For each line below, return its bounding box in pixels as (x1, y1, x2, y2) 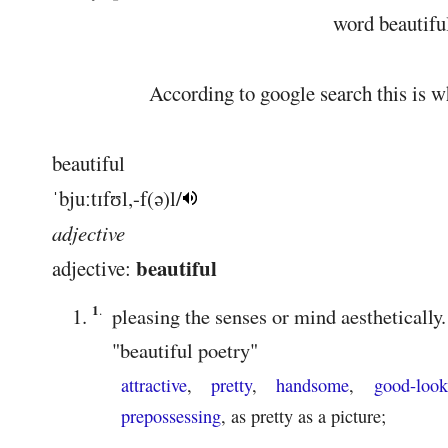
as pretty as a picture (231, 404, 381, 429)
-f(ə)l (133, 184, 176, 213)
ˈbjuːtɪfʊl (52, 184, 128, 213)
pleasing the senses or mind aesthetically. (112, 302, 446, 331)
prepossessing (121, 404, 221, 429)
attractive (121, 373, 187, 398)
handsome (276, 373, 350, 398)
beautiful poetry (120, 336, 250, 365)
